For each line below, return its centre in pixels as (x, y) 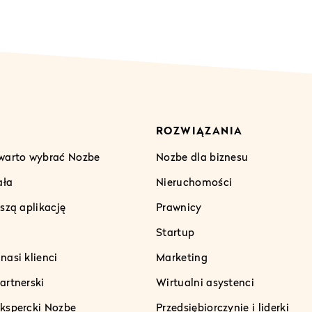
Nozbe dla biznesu (202, 156)
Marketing (182, 257)
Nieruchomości (194, 181)
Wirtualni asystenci (205, 282)
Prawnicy (179, 206)
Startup (175, 232)
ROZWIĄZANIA (200, 130)
